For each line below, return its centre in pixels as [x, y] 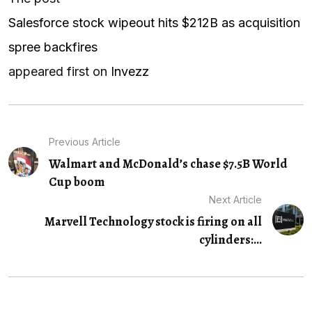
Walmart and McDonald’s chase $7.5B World [168, 163]
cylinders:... [231, 239]
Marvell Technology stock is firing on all [154, 221]
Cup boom [76, 181]
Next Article [236, 199]
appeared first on [60, 71]
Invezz [130, 71]
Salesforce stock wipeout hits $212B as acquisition [154, 22]
